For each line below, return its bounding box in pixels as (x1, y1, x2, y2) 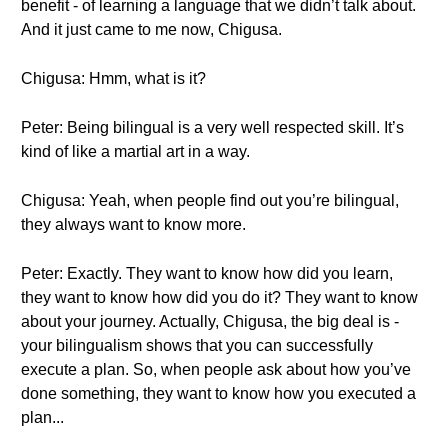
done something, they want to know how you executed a (21, 385, 416, 402)
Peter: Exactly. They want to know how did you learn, (21, 265, 393, 282)
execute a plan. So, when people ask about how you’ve (21, 361, 411, 378)
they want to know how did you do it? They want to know (21, 289, 418, 306)
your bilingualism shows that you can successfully (21, 337, 373, 354)
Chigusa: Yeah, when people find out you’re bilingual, (21, 192, 399, 209)
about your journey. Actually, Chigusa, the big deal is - (21, 313, 399, 330)
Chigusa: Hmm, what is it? (21, 70, 206, 87)
